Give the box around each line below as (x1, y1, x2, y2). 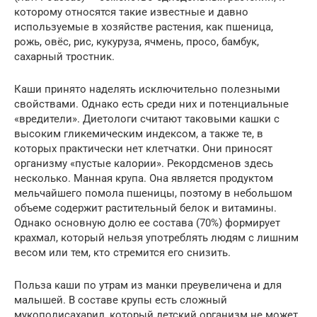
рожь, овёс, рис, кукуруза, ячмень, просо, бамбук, (14, 35, 259, 48)
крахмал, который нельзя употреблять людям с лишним (14, 231, 299, 244)
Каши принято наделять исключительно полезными (14, 82, 280, 96)
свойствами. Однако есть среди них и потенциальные (14, 97, 289, 110)
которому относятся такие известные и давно (14, 5, 248, 18)
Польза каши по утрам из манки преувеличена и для (14, 278, 282, 292)
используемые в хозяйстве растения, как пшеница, (14, 20, 273, 33)
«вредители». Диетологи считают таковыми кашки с (14, 112, 279, 125)
